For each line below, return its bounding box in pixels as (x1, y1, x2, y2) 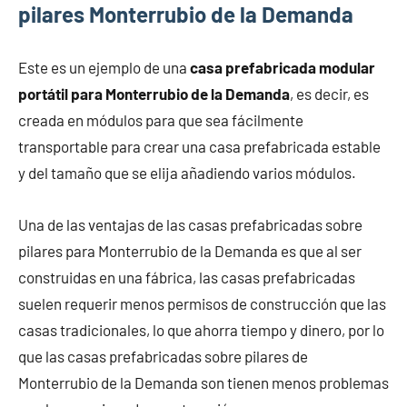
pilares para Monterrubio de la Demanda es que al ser (18, 241, 362, 260)
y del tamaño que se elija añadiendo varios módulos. (18, 163, 356, 182)
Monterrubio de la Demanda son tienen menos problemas (18, 372, 389, 392)
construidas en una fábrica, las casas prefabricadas (18, 267, 355, 286)
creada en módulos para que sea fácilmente (18, 110, 303, 129)
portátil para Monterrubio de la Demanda (18, 84, 290, 103)
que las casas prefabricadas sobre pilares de (18, 346, 308, 365)
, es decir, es (290, 84, 369, 103)
